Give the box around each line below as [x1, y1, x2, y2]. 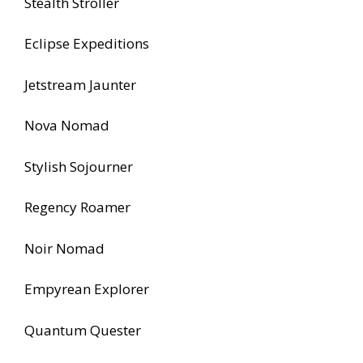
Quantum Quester [24, 320, 141, 340]
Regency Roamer [24, 198, 130, 217]
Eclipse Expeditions [24, 34, 149, 53]
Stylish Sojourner [24, 156, 133, 176]
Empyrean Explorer [24, 280, 149, 299]
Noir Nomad [24, 238, 105, 258]
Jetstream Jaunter [24, 75, 136, 94]
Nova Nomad [24, 116, 109, 135]
